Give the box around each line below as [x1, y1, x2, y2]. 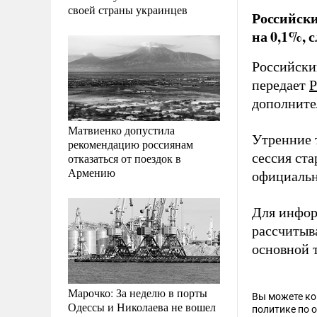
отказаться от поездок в [68, 150, 181, 166]
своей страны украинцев [68, 1, 188, 17]
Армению [68, 164, 115, 180]
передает [252, 77, 309, 93]
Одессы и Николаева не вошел [68, 299, 216, 314]
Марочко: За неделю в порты [68, 284, 207, 300]
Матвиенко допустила [68, 122, 175, 137]
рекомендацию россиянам [68, 136, 193, 151]
